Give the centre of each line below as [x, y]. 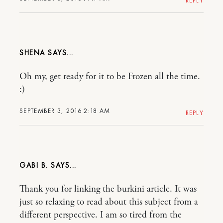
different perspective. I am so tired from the [101, 215]
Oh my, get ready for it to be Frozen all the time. [110, 77]
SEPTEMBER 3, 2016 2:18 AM [65, 111]
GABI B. [34, 165]
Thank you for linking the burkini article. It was [108, 189]
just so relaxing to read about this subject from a [109, 202]
